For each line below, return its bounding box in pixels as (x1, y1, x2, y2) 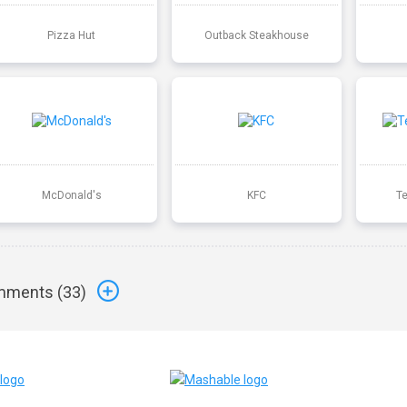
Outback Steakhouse (203, 28, 309, 42)
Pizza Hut (47, 28, 96, 42)
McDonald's (41, 188, 102, 202)
